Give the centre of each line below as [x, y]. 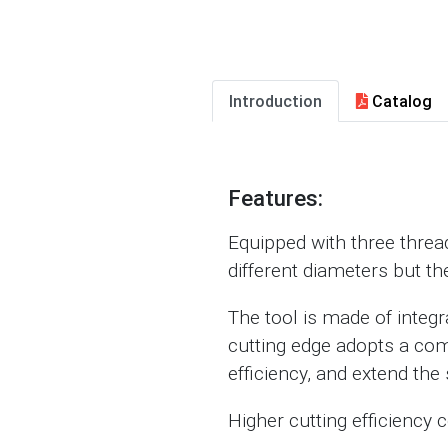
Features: [275, 198]
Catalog [400, 101]
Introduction [275, 101]
